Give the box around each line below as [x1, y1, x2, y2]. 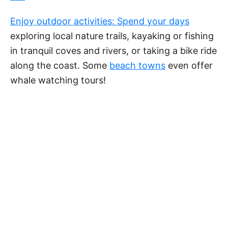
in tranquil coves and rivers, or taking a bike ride [10, 45, 217, 56]
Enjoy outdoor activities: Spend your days [10, 16, 189, 27]
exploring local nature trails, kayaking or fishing [10, 31, 214, 42]
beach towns [109, 60, 165, 71]
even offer [165, 60, 213, 71]
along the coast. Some [10, 60, 109, 71]
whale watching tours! [10, 75, 106, 86]
